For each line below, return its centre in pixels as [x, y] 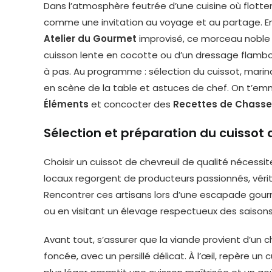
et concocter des [131, 104]
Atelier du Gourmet [90, 39]
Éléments [66, 104]
